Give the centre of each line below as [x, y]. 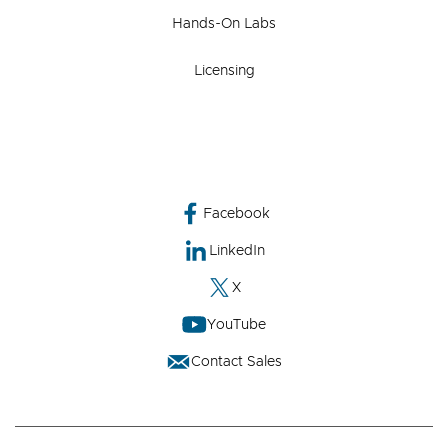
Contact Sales [236, 361]
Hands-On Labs [224, 24]
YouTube [236, 324]
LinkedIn [236, 250]
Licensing [224, 71]
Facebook [236, 213]
